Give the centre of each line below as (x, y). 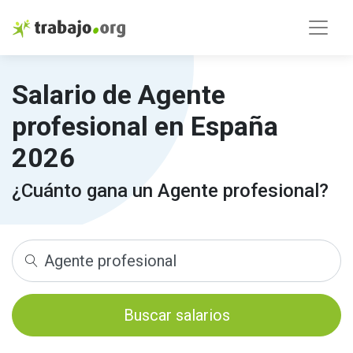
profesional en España (145, 126)
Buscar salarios (176, 315)
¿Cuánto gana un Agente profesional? (170, 191)
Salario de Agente (119, 95)
